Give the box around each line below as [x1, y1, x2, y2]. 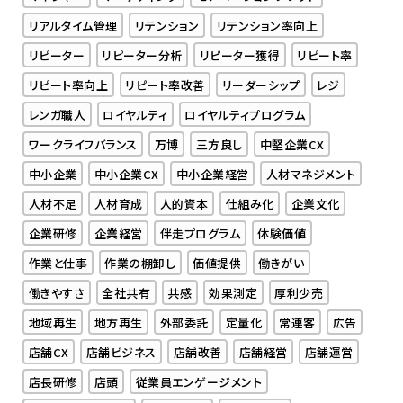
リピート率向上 [28, 76, 109, 94]
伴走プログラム [159, 224, 241, 242]
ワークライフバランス [28, 135, 138, 153]
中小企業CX [94, 165, 159, 183]
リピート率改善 [125, 76, 205, 94]
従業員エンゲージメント [135, 372, 263, 390]
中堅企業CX [259, 135, 325, 153]
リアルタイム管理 [28, 16, 118, 34]
